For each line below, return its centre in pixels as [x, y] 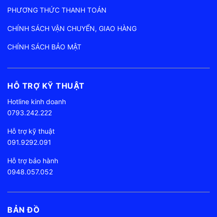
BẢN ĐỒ [23, 210]
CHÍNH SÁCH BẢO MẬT [44, 47]
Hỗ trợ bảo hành [33, 161]
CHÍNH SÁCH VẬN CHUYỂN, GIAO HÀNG [72, 29]
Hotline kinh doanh [37, 102]
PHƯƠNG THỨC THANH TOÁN [57, 10]
